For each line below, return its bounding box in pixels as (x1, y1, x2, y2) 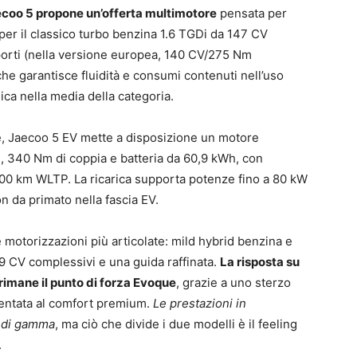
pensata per (217, 5, 287, 21)
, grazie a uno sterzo (176, 274, 291, 290)
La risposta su (220, 253, 300, 269)
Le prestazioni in (153, 295, 246, 311)
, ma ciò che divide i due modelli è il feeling (55, 316, 297, 331)
